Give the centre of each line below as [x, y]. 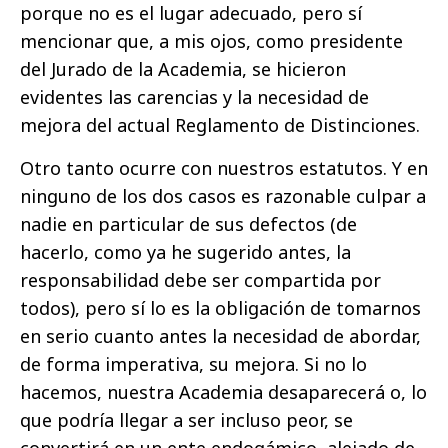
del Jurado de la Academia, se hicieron [183, 69]
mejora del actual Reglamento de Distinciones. [220, 125]
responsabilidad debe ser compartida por [200, 280]
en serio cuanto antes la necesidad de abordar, [220, 336]
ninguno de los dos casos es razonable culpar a [223, 196]
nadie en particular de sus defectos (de [188, 224]
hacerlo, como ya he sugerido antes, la [185, 252]
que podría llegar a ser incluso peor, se [186, 420]
